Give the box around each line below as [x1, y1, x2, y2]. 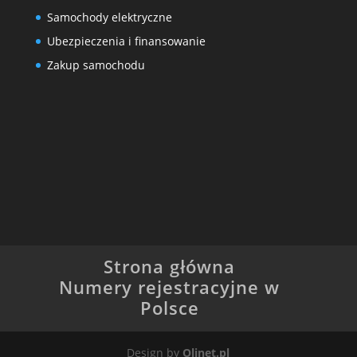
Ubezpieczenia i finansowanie [46, 33, 206, 49]
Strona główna [104, 253, 236, 278]
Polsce [139, 295, 199, 320]
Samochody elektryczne [46, 10, 172, 25]
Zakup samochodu [46, 57, 145, 73]
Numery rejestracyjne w [59, 274, 280, 299]
